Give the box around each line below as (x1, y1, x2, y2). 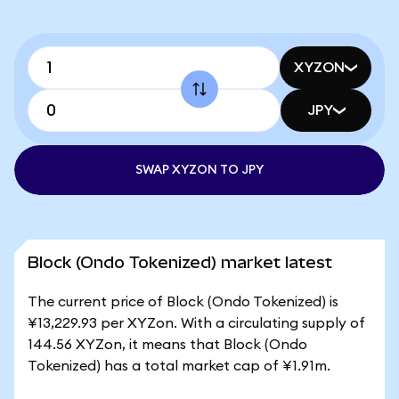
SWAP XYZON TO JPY (135, 164, 264, 176)
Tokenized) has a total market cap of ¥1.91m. (28, 359, 330, 373)
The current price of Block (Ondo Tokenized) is (28, 295, 338, 309)
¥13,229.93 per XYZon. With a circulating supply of (28, 316, 365, 330)
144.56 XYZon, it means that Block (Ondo (28, 338, 307, 352)
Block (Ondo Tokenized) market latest (28, 253, 332, 272)
